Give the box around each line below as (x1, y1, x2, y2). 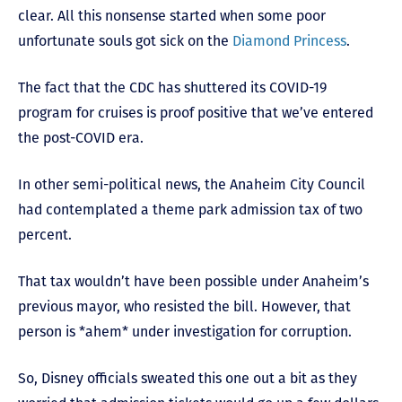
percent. (18, 226, 72, 243)
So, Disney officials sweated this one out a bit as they (18, 370, 357, 387)
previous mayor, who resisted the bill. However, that (18, 298, 351, 315)
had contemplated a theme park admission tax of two (18, 201, 363, 218)
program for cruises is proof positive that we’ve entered (18, 104, 373, 121)
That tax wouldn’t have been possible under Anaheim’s (18, 273, 369, 290)
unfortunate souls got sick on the (18, 32, 232, 49)
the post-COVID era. (18, 129, 144, 146)
